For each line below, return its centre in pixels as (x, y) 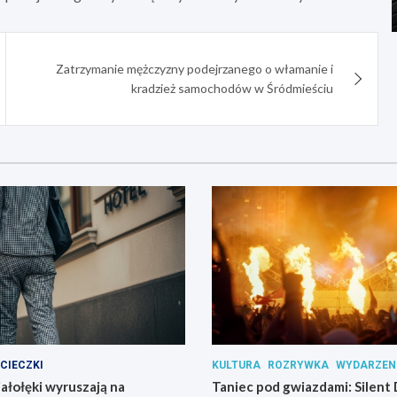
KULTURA (236, 365)
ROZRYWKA (298, 365)
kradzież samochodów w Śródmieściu (233, 89)
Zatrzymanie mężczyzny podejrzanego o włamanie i (195, 69)
